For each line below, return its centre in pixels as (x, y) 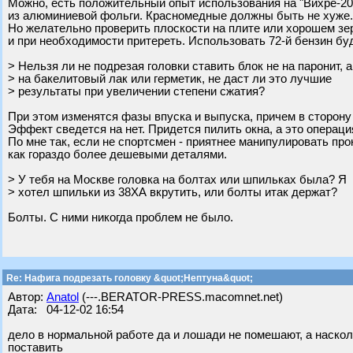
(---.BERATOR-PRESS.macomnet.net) (181, 297)
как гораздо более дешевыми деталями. (117, 154)
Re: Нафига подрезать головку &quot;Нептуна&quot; (128, 278)
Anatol (63, 297)
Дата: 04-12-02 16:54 (66, 310)
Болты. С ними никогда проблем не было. (121, 217)
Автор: (27, 297)
